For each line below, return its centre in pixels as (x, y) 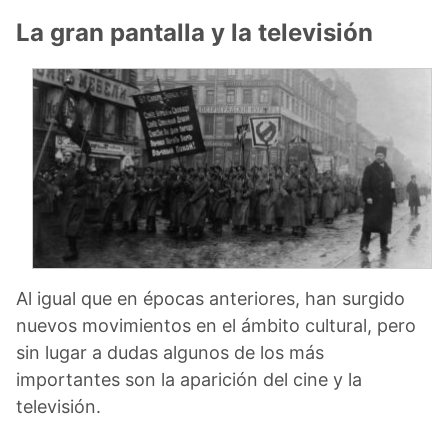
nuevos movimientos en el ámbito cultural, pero (216, 325)
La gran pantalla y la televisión (194, 32)
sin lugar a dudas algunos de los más (170, 352)
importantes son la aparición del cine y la (189, 379)
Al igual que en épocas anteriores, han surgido (210, 298)
